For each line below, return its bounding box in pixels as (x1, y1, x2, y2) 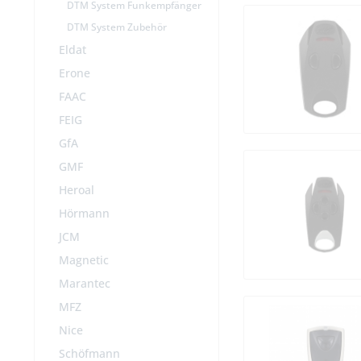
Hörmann (59, 205, 110, 222)
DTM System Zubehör (67, 20, 167, 35)
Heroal (59, 182, 94, 198)
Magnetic (59, 252, 109, 268)
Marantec (59, 276, 110, 292)
